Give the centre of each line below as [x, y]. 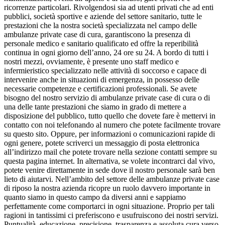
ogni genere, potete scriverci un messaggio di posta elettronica [102, 143]
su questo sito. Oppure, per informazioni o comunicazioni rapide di [109, 134]
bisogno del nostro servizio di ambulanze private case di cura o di [107, 98]
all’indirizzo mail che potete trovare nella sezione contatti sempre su [110, 152]
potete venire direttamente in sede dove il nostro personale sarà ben [109, 170]
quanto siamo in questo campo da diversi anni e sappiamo [95, 197]
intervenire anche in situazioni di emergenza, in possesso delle [102, 80]
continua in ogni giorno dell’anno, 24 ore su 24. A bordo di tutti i [106, 53]
